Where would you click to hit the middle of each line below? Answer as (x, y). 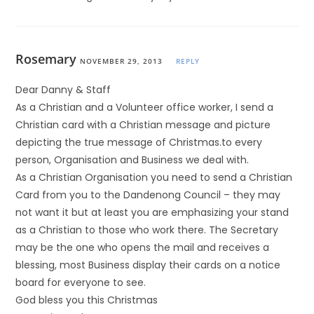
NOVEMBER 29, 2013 (122, 61)
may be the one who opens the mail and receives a (143, 247)
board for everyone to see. (81, 282)
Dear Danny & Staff (63, 90)
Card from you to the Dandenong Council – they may (148, 195)
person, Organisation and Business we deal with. (132, 160)
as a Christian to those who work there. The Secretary (147, 230)
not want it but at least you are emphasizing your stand (152, 212)
